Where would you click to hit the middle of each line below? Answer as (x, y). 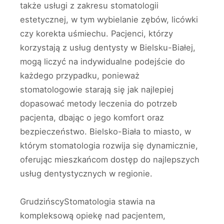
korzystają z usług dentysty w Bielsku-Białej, (108, 48)
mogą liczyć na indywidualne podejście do (102, 62)
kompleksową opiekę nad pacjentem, (93, 216)
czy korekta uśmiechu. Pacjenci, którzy (96, 34)
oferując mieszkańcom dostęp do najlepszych (110, 160)
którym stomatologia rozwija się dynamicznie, (109, 146)
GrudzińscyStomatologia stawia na (87, 202)
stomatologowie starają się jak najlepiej (97, 90)
